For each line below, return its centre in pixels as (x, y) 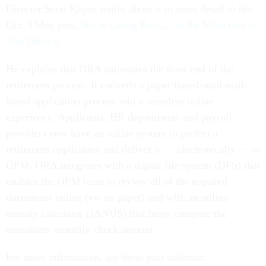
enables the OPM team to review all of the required (117, 181)
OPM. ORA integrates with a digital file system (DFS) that (133, 165)
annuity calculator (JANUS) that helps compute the (116, 213)
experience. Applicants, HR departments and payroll (119, 117)
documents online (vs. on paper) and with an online (117, 197)
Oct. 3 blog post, (44, 25)
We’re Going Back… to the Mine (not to (169, 25)
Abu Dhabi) (31, 41)
